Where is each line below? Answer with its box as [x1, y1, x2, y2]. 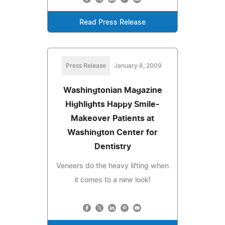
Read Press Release [79, 19, 146, 26]
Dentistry [94, 142, 131, 151]
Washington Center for [67, 128, 158, 137]
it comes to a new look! [74, 176, 151, 184]
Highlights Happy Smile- [65, 100, 160, 108]
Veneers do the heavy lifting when [56, 162, 169, 170]
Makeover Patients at [71, 114, 154, 123]
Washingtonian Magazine [63, 86, 162, 94]
